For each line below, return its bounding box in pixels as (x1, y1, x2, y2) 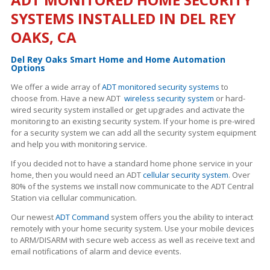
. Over (228, 169, 250, 180)
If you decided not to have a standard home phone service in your (11, 158, 253, 169)
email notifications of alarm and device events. (11, 246, 183, 257)
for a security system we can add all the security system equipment (11, 127, 256, 138)
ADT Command (55, 212, 109, 222)
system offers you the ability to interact (109, 212, 253, 222)
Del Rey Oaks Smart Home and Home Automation (11, 54, 225, 65)
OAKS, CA (11, 27, 77, 47)
